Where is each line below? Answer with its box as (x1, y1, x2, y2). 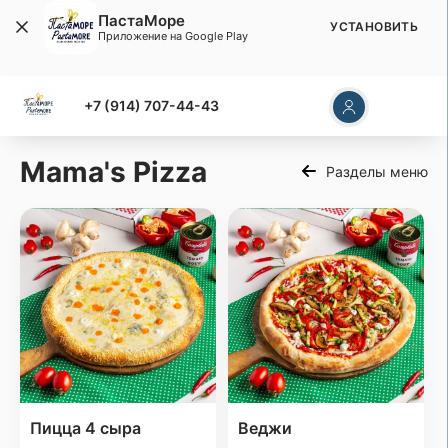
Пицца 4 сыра (30, 418, 141, 439)
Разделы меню (326, 163, 428, 181)
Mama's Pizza (20, 154, 207, 189)
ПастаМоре (98, 10, 185, 30)
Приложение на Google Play (98, 28, 248, 43)
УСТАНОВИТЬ (330, 19, 418, 34)
